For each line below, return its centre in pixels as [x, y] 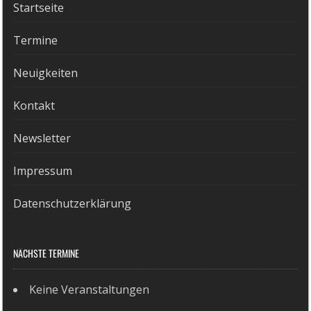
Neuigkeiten [46, 73]
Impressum [43, 170]
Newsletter [42, 138]
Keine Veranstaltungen [90, 289]
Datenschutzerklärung [73, 203]
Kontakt [34, 105]
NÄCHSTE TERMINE [47, 253]
